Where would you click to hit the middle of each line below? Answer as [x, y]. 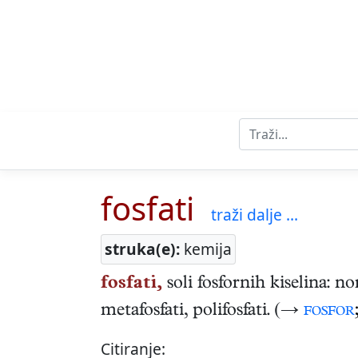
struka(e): [142, 249]
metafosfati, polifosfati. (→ [202, 312]
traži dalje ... [255, 215]
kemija [206, 249]
